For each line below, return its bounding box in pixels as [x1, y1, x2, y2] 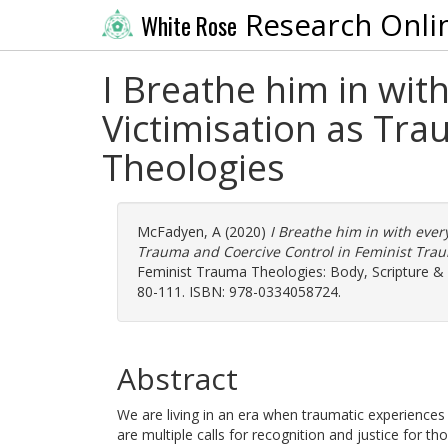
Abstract [117, 358, 238, 399]
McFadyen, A [137, 222, 221, 241]
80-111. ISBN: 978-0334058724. [137, 282, 341, 301]
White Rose [140, 8, 237, 43]
